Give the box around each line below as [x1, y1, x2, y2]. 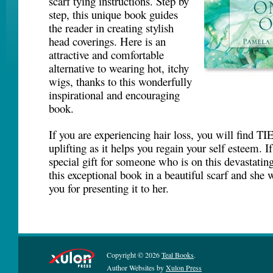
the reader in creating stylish [49, 20, 174, 35]
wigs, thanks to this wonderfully [49, 74, 192, 89]
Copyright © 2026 [107, 250, 161, 260]
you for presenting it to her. [49, 180, 169, 196]
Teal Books [161, 250, 194, 260]
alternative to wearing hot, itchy [49, 60, 189, 76]
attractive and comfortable [49, 47, 164, 62]
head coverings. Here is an [49, 34, 166, 49]
